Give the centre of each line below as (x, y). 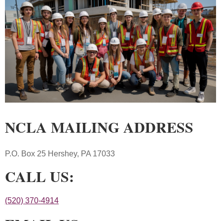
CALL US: (39, 176)
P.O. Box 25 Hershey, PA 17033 (60, 154)
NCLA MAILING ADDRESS (99, 127)
